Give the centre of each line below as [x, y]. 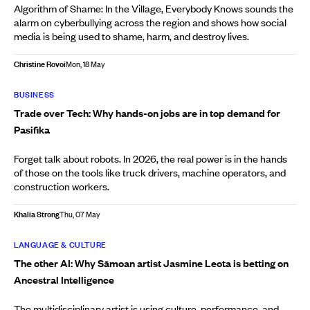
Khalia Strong [37, 214]
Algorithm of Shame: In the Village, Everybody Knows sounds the [154, 8]
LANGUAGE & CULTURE [60, 245]
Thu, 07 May [80, 215]
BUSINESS [34, 94]
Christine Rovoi [40, 64]
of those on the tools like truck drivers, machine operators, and [150, 172]
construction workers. [62, 186]
